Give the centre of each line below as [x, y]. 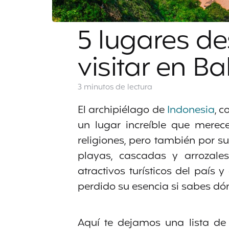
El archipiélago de [122, 110]
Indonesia [191, 110]
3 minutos [96, 88]
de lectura [134, 88]
